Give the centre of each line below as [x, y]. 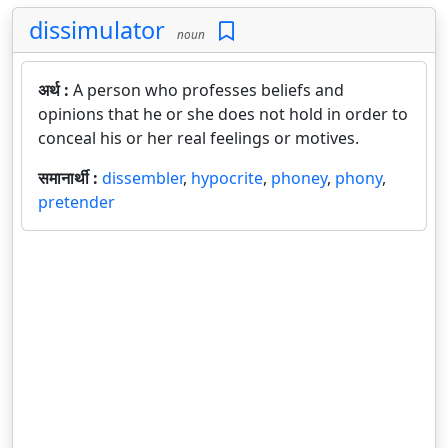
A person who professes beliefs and [208, 90]
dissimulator [97, 30]
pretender [76, 202]
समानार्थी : [70, 178]
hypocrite [227, 178]
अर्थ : [55, 90]
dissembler [142, 178]
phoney [299, 178]
